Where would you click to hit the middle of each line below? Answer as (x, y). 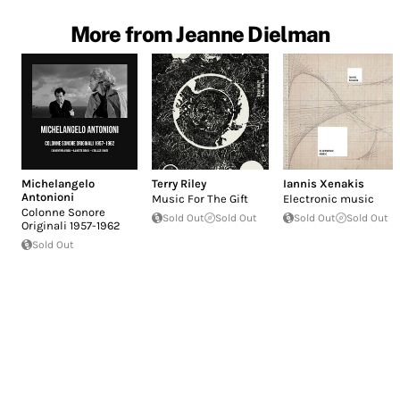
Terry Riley (179, 184)
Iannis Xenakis (323, 184)
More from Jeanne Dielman (200, 33)
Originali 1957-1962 (71, 226)
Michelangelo (58, 184)
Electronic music (328, 199)
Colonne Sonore (63, 212)
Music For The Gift (200, 199)
